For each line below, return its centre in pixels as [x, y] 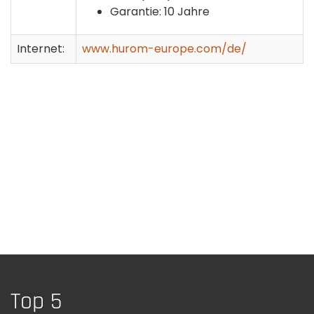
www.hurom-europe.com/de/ [164, 48]
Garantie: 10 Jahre [160, 11]
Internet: [41, 48]
